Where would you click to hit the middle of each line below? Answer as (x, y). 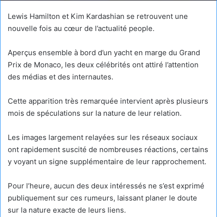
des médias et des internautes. (61, 77)
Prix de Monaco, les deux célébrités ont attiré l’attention (103, 64)
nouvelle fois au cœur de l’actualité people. (81, 28)
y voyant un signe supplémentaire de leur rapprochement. (107, 161)
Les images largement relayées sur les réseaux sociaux (103, 137)
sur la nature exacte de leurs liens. (67, 210)
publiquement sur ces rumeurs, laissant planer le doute (102, 198)
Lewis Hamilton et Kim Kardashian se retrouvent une (98, 16)
